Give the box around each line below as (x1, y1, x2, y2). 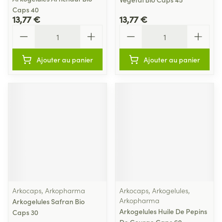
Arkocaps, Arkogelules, (119, 185, 190, 195)
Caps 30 (12, 207, 38, 217)
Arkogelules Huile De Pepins (119, 206, 207, 216)
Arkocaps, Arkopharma (12, 185, 85, 195)
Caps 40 (12, 4, 39, 14)
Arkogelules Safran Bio (12, 196, 85, 206)
